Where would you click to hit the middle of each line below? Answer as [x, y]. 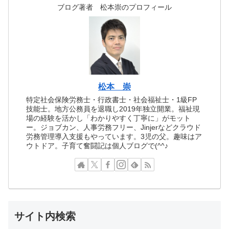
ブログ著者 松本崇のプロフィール [114, 7]
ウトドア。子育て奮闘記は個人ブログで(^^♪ [97, 146]
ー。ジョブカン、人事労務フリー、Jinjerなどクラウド [114, 128]
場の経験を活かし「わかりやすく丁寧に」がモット [109, 118]
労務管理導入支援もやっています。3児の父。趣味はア [114, 137]
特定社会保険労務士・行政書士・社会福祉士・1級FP [112, 100]
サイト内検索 [45, 216]
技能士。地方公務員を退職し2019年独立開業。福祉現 [113, 109]
